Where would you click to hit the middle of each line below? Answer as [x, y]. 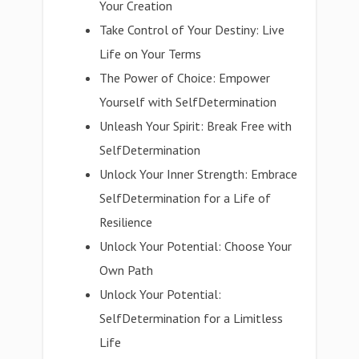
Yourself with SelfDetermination [188, 102]
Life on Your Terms [151, 54]
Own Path [127, 270]
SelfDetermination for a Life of [186, 198]
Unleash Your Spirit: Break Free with [196, 126]
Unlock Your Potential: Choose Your [196, 246]
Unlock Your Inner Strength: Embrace [199, 174]
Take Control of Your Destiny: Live [192, 30]
